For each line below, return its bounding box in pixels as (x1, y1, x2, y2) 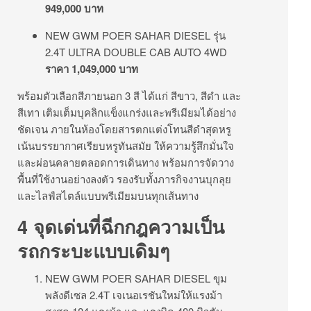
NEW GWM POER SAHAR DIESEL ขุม (45, 271, 227, 286)
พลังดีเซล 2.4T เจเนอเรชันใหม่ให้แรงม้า (45, 287, 222, 303)
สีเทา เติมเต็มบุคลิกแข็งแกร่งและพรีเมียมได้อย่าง (17, 105, 236, 120)
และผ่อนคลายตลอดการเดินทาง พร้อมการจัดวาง (17, 155, 234, 170)
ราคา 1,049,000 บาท (45, 61, 138, 77)
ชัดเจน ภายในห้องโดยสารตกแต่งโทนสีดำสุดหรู (17, 121, 231, 137)
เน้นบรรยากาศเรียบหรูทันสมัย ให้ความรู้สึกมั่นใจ (17, 138, 234, 153)
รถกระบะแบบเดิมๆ (17, 237, 170, 264)
